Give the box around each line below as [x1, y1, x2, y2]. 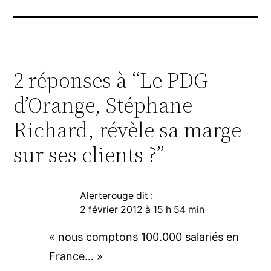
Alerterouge [80, 189, 134, 201]
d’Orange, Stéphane [13, 90, 193, 120]
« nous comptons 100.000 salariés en [48, 230, 239, 243]
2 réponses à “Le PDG [13, 65, 209, 95]
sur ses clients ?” [13, 139, 165, 169]
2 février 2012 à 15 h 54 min [80, 203, 205, 215]
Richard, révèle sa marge [13, 114, 242, 145]
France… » [48, 249, 103, 263]
